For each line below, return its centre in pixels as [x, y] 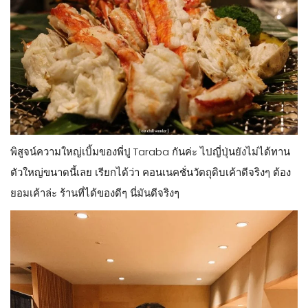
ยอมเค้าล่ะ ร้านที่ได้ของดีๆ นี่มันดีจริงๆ [95, 192]
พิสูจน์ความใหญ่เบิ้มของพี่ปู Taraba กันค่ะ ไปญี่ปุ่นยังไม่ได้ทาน [150, 151]
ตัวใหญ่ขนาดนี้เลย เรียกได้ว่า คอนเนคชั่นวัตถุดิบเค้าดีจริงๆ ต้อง [151, 172]
